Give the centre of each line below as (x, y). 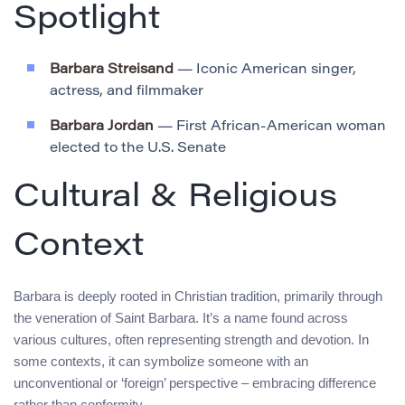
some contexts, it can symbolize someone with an (161, 362)
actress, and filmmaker (127, 92)
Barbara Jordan (102, 127)
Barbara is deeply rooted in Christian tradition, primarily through (198, 297)
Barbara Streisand (112, 71)
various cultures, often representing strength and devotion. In (191, 340)
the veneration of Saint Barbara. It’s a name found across (181, 318)
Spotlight (87, 21)
